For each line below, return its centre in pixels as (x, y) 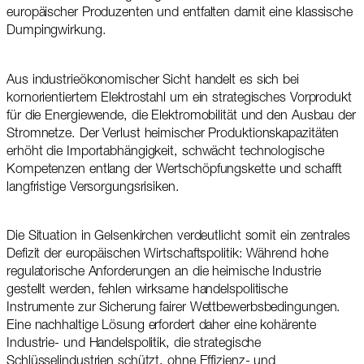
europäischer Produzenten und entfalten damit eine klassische (180, 14)
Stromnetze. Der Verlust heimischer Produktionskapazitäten (173, 134)
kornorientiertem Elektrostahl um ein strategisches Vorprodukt (179, 98)
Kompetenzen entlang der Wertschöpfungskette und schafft (174, 170)
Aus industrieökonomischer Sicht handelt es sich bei (153, 80)
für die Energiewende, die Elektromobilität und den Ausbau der (181, 116)
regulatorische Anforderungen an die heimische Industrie (164, 272)
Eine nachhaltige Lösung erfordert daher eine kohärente (161, 326)
